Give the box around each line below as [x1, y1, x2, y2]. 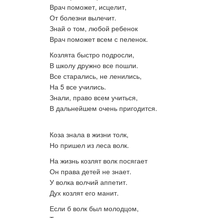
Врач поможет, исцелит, [50, 2, 127, 12]
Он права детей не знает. [50, 166, 131, 176]
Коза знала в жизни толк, [50, 129, 128, 139]
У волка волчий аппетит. [50, 177, 127, 187]
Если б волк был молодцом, [50, 203, 139, 213]
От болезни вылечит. [50, 13, 116, 22]
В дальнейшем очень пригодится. [50, 103, 157, 113]
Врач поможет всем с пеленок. [50, 34, 148, 44]
